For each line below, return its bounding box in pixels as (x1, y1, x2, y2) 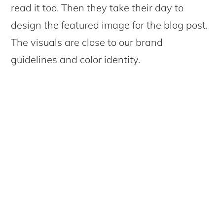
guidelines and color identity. (11, 53, 141, 66)
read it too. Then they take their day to (11, 1, 184, 14)
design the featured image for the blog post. (11, 19, 208, 32)
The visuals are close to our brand (11, 36, 163, 49)
